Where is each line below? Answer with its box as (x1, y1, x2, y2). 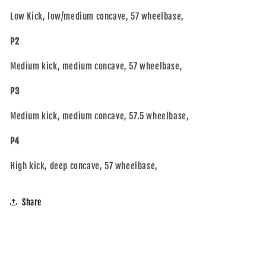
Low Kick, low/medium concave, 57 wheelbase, (10, 11, 184, 22)
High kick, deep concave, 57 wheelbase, (10, 160, 158, 172)
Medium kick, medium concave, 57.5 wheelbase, (10, 110, 189, 122)
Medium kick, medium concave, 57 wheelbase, (10, 61, 183, 72)
